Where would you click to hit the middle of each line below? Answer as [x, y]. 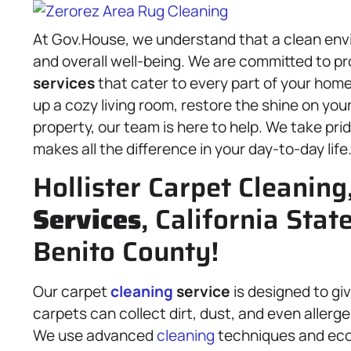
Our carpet [72, 291]
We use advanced [95, 335]
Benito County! [126, 251]
